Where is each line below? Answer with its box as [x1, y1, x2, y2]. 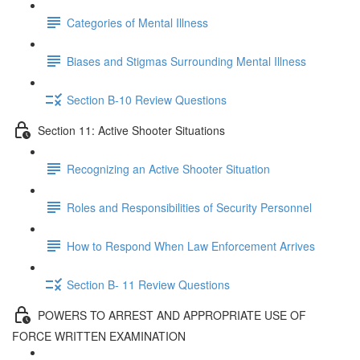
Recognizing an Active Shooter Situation [67, 160, 270, 177]
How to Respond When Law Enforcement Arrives [67, 237, 315, 254]
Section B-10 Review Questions [67, 91, 227, 108]
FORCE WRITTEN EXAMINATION [12, 328, 186, 344]
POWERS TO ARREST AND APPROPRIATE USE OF [38, 306, 306, 323]
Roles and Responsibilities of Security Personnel [67, 198, 312, 215]
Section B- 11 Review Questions [67, 276, 230, 292]
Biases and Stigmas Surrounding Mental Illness [67, 52, 306, 69]
